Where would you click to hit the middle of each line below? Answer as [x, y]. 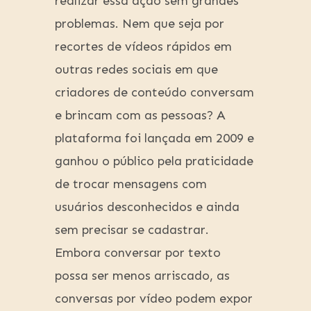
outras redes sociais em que [136, 70]
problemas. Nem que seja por [140, 24]
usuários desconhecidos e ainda [147, 207]
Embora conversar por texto [138, 253]
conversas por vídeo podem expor [154, 299]
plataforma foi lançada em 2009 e [154, 138]
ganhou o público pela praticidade [154, 161]
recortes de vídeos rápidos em [143, 47]
